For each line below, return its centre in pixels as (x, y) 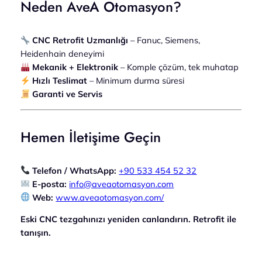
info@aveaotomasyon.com (122, 184)
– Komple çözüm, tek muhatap (179, 67)
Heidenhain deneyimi (62, 54)
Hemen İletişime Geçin (90, 137)
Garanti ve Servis (68, 94)
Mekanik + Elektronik (75, 67)
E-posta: (50, 184)
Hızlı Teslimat (60, 81)
